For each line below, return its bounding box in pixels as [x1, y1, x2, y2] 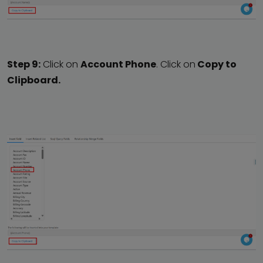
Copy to [195, 58, 237, 72]
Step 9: [7, 58, 41, 72]
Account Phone [80, 58, 156, 72]
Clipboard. [7, 73, 60, 87]
